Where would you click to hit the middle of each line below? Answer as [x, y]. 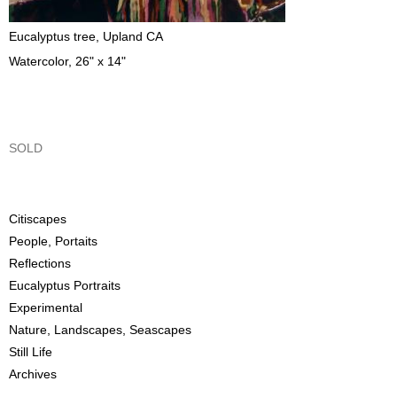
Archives [33, 374]
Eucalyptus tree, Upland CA [86, 36]
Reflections [40, 264]
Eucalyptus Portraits [65, 286]
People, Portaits [53, 241]
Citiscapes [38, 219]
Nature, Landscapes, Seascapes [100, 330]
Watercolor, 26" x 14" [67, 61]
